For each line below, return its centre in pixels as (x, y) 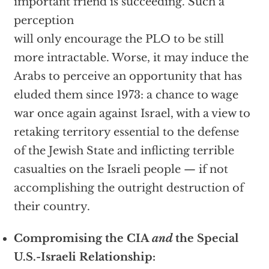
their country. (52, 207)
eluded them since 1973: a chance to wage (126, 95)
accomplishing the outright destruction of (128, 188)
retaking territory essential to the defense (126, 132)
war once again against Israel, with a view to (132, 113)
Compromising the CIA (83, 238)
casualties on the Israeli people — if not (121, 169)
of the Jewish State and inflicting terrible (124, 151)
